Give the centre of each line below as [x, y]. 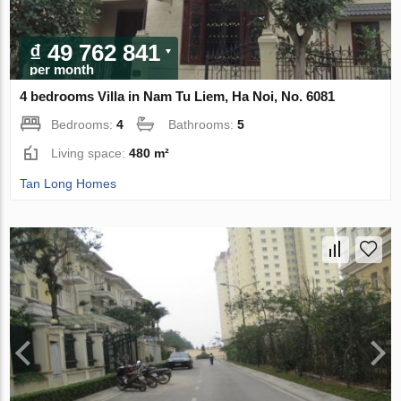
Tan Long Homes [68, 184]
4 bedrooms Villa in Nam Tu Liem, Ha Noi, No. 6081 [178, 97]
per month [62, 70]
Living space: [90, 154]
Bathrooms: [203, 125]
